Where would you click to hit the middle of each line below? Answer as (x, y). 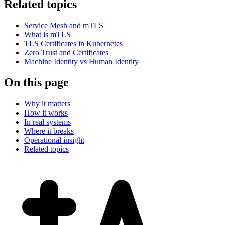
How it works (46, 113)
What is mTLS (47, 34)
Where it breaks (49, 131)
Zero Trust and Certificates (66, 52)
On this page (36, 83)
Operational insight (54, 140)
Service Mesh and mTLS (64, 25)
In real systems (47, 122)
